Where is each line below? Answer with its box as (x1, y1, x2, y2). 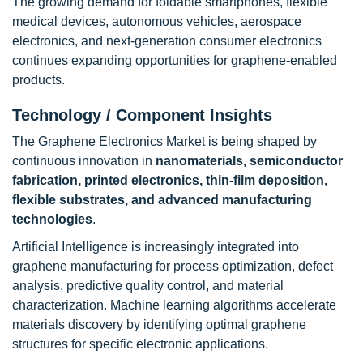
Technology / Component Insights (12, 106, 272, 124)
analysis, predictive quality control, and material (12, 279, 284, 293)
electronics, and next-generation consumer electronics (12, 34, 322, 48)
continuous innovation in (12, 154, 156, 168)
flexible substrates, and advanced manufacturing (12, 193, 312, 207)
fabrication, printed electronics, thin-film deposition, (12, 173, 327, 187)
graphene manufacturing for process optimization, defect (12, 259, 333, 273)
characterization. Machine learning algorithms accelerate (12, 298, 336, 312)
